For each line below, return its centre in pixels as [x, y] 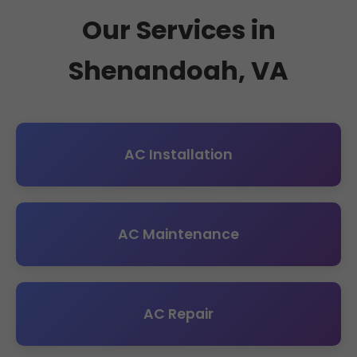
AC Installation [178, 155]
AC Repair [178, 314]
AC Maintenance [178, 234]
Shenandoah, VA [178, 71]
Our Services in [178, 30]
